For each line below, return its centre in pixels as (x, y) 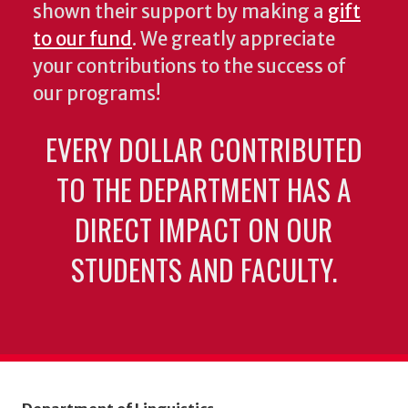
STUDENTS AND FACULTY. (204, 269)
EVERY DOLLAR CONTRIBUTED (204, 148)
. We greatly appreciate (234, 39)
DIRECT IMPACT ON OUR (204, 229)
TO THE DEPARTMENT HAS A (204, 189)
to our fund (82, 39)
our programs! (98, 93)
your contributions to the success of (189, 66)
